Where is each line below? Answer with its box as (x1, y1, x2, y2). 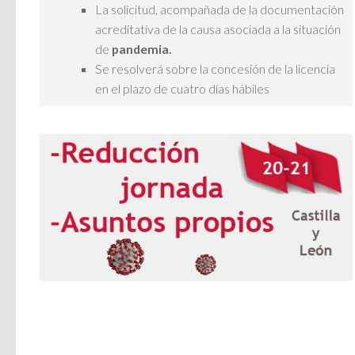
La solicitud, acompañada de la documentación (95, 2, 344, 17)
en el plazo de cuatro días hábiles (95, 81, 269, 97)
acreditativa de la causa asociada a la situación (95, 21, 341, 37)
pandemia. (112, 41, 172, 57)
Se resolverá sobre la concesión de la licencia (95, 61, 335, 77)
